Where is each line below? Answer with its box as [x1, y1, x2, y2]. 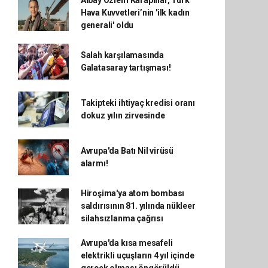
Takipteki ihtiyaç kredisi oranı [80, 98, 195, 108]
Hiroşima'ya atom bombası [80, 188, 185, 198]
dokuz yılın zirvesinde [80, 111, 165, 120]
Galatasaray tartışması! [80, 63, 171, 72]
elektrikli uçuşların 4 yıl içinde [80, 251, 194, 260]
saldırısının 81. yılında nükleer [80, 201, 196, 211]
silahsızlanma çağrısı [80, 214, 163, 223]
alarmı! [80, 159, 108, 168]
